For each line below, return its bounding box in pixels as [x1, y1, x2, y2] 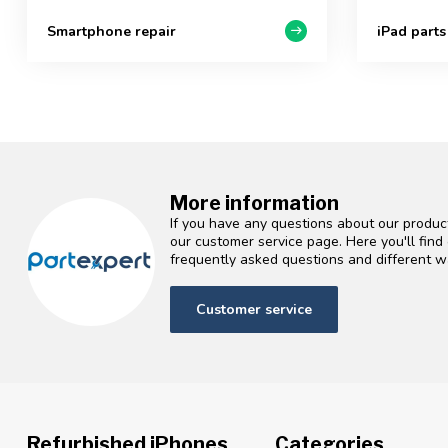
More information [170, 191, 339, 215]
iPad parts [377, 21, 446, 41]
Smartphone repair [47, 21, 176, 41]
